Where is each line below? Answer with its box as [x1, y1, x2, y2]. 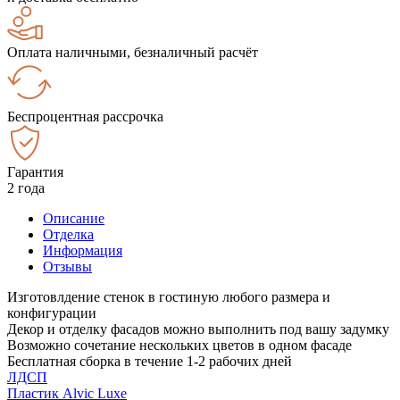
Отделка [43, 226, 94, 242]
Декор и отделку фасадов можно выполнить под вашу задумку [7, 321, 389, 337]
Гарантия [7, 163, 63, 179]
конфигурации [7, 304, 96, 321]
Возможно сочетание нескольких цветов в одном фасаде [7, 337, 352, 353]
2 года [7, 179, 45, 196]
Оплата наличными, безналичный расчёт [7, 44, 258, 60]
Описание [43, 210, 104, 226]
